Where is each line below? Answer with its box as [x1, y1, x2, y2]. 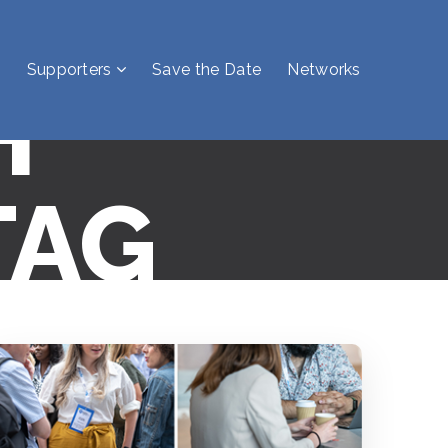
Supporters [26, 60, 112, 79]
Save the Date [152, 60, 262, 79]
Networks [287, 60, 361, 79]
